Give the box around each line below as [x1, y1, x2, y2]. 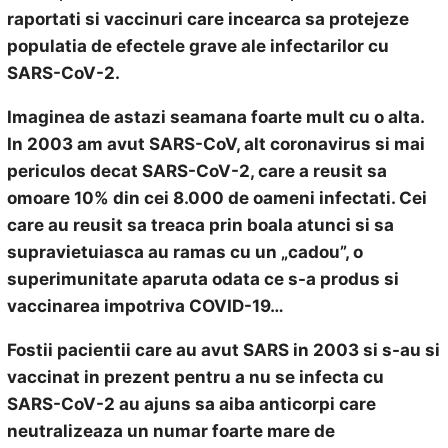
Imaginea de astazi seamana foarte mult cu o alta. [6, 107, 424, 127]
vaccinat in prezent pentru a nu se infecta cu [6, 367, 384, 387]
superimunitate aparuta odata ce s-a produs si [6, 269, 399, 289]
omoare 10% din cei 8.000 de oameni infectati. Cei [6, 188, 427, 208]
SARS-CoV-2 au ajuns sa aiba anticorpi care [6, 394, 376, 414]
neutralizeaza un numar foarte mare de [6, 421, 335, 441]
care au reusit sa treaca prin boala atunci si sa [6, 215, 394, 235]
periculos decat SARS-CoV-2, [6, 161, 258, 181]
